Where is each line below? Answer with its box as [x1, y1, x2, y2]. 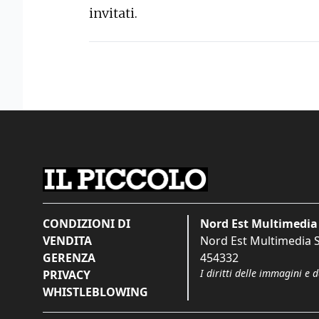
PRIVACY [43, 267, 90, 283]
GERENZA [43, 250, 95, 266]
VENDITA [43, 233, 92, 249]
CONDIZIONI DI [43, 216, 130, 232]
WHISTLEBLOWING [43, 284, 148, 300]
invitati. [89, 5, 140, 22]
